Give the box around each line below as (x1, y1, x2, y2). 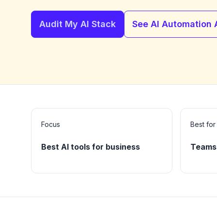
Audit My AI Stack (39, 19, 116, 30)
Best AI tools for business (41, 142, 140, 152)
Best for (190, 120, 216, 129)
